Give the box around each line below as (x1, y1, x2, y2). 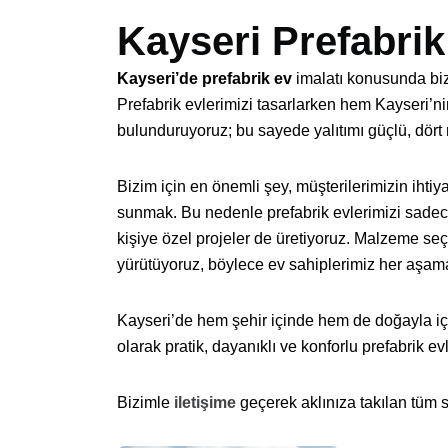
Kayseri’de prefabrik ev (117, 70, 292, 88)
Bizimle (117, 394, 174, 412)
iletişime (174, 394, 236, 412)
